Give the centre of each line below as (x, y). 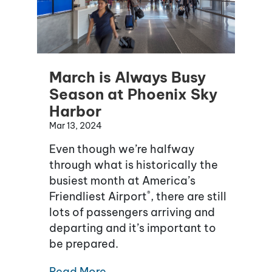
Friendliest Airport (98, 197)
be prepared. (84, 244)
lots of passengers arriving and (132, 212)
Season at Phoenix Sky (133, 94)
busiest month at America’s (122, 181)
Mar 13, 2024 (76, 126)
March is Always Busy (127, 77)
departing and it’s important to (133, 228)
